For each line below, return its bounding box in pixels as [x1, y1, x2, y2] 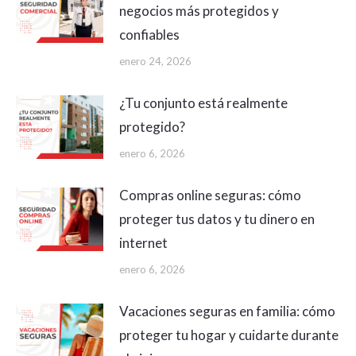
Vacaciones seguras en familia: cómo [119, 303, 335, 320]
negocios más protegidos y [119, 2, 279, 20]
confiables [119, 26, 180, 44]
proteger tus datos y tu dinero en [119, 211, 315, 228]
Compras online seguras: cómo [119, 187, 301, 204]
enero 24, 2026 [119, 55, 192, 68]
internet [119, 234, 168, 252]
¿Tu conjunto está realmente [119, 95, 288, 112]
